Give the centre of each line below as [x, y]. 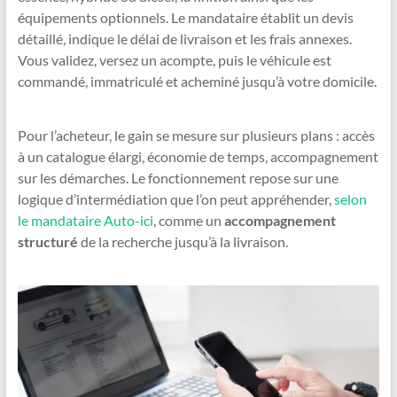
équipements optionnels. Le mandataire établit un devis [185, 18]
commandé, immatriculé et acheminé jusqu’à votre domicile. [197, 82]
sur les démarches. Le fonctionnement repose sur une [178, 178]
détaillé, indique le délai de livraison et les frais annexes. [184, 39]
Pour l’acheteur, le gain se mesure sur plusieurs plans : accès [196, 136]
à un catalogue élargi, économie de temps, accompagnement [198, 157]
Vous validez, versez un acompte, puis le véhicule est [174, 60]
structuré [47, 242]
